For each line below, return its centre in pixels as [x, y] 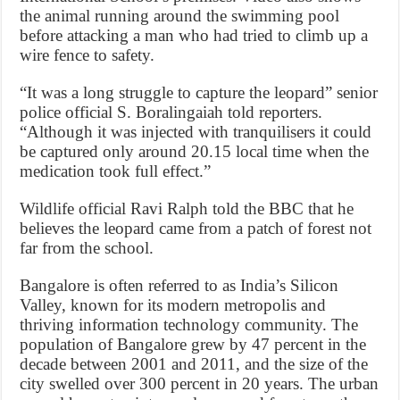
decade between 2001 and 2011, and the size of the [194, 363]
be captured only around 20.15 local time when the [195, 151]
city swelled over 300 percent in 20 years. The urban [200, 383]
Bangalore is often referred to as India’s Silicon [179, 285]
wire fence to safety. [87, 54]
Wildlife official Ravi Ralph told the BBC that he [187, 208]
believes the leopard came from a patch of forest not [196, 228]
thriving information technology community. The [189, 324]
